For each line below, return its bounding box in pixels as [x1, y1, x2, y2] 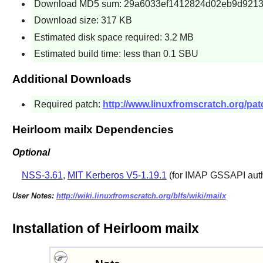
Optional [12, 147, 50, 157]
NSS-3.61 [21, 170, 63, 180]
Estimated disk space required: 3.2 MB [33, 32, 194, 42]
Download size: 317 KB [33, 15, 132, 26]
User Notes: [12, 191, 56, 200]
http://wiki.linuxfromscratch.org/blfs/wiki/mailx [56, 191, 226, 200]
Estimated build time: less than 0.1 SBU [33, 49, 198, 59]
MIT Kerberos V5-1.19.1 [67, 170, 167, 180]
